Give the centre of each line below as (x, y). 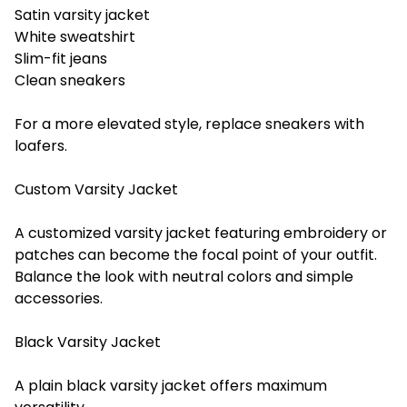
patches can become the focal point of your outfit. (196, 254)
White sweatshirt (75, 36)
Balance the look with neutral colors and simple (184, 276)
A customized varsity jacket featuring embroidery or (201, 233)
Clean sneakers (70, 80)
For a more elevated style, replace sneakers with (189, 124)
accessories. (59, 298)
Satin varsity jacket (82, 15)
